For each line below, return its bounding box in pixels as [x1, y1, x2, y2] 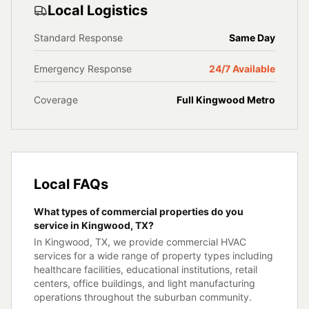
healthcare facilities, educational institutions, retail [34, 263, 257, 275]
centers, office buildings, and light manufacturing [34, 277, 255, 289]
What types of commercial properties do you [34, 206, 243, 217]
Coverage [34, 94, 78, 106]
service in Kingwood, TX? [34, 219, 154, 231]
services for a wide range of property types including [34, 250, 273, 261]
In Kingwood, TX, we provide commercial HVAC [34, 236, 246, 248]
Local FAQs [34, 176, 108, 192]
